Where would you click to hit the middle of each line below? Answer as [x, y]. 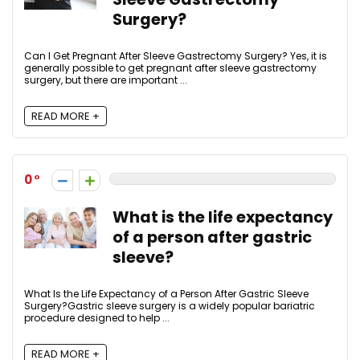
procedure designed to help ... [97, 317]
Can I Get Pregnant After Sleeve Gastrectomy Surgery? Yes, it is [176, 55]
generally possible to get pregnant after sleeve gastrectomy [170, 67]
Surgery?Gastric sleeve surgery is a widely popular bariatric [170, 305]
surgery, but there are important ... [106, 80]
